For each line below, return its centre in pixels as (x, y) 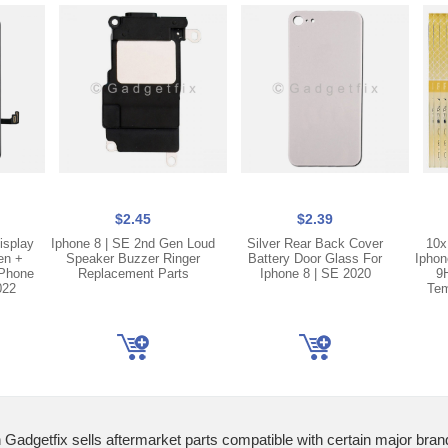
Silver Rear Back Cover (315, 243)
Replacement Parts (133, 273)
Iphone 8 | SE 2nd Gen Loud (133, 243)
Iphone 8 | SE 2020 (315, 273)
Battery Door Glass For (315, 258)
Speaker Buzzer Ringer (133, 258)
